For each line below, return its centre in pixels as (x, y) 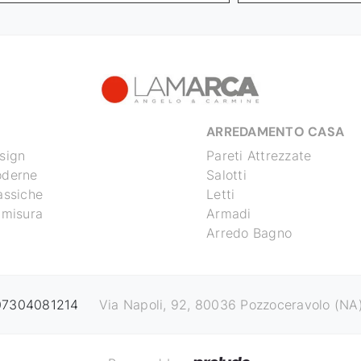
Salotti (226, 175)
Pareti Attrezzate (259, 156)
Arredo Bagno (249, 233)
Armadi (229, 214)
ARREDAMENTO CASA (275, 132)
